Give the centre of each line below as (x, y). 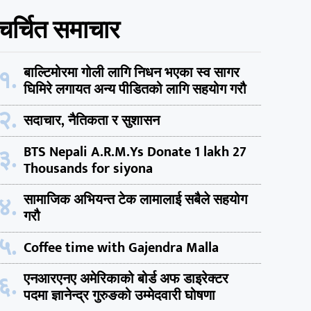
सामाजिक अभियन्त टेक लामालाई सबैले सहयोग (135, 200)
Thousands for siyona (88, 168)
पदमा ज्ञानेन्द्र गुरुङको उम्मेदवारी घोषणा (119, 295)
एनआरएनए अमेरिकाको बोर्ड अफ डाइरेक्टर (126, 279)
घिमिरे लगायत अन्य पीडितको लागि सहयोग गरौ (135, 89)
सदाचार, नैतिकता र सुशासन (92, 120)
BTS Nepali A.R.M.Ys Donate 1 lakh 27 (135, 152)
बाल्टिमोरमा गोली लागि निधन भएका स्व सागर (132, 73)
